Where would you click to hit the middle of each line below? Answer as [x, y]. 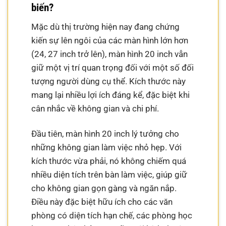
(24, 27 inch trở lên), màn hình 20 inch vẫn [110, 54]
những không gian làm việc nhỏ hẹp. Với [107, 147]
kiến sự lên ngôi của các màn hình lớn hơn [110, 40]
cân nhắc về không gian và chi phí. [95, 108]
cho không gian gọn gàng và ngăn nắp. [104, 188]
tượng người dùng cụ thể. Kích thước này [109, 81]
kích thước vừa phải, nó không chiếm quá [109, 161]
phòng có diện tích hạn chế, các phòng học [112, 215]
